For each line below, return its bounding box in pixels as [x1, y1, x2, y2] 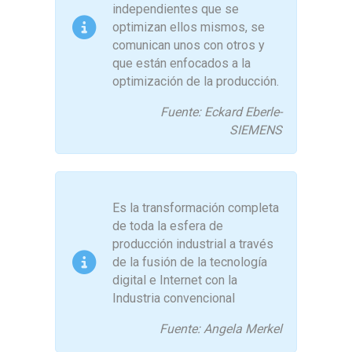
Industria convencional [112, 291, 235, 306]
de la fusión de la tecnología [112, 255, 267, 270]
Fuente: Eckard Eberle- [160, 104, 282, 120]
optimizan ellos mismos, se [112, 20, 265, 35]
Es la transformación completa [112, 200, 279, 216]
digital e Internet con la [112, 273, 237, 288]
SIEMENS [229, 123, 282, 138]
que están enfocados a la [112, 56, 251, 71]
